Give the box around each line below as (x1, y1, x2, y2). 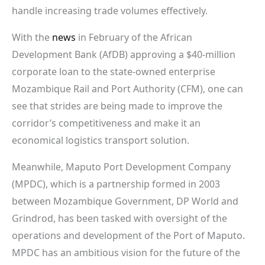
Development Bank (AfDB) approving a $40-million (12, 47, 235, 61)
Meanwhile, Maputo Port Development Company (12, 160, 231, 173)
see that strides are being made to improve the (12, 99, 222, 112)
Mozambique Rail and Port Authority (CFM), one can (12, 82, 243, 95)
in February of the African (76, 30, 192, 44)
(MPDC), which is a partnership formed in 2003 (12, 177, 220, 190)
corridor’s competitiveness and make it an (12, 116, 201, 130)
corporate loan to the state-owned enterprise (12, 64, 215, 78)
